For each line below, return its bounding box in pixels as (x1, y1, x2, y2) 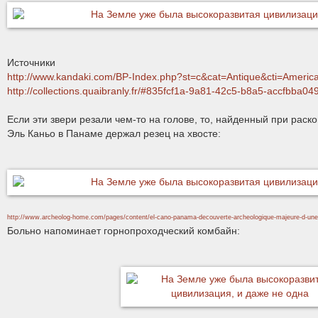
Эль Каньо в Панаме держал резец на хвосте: (7, 128, 221, 139)
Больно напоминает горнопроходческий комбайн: (7, 226, 240, 236)
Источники (7, 57, 55, 68)
